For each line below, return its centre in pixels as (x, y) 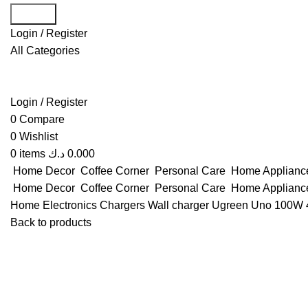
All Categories (45, 51)
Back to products (51, 222)
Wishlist (38, 136)
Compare (42, 119)
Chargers (124, 205)
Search (33, 14)
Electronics (71, 205)
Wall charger (180, 205)
